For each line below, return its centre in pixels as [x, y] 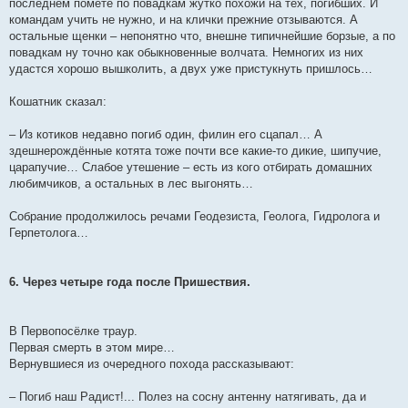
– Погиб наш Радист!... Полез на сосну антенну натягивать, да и [188, 397]
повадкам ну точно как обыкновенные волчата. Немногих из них [186, 52]
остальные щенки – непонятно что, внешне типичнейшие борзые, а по [202, 36]
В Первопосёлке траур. [73, 331]
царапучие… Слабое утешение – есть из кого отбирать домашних [191, 167]
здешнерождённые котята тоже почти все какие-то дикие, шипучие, [195, 151]
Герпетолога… [49, 233]
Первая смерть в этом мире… [92, 347]
